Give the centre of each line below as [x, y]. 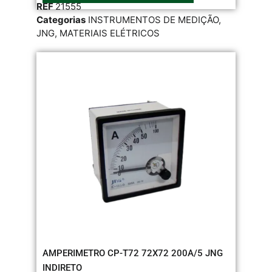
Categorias [61, 19]
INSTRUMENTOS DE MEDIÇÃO [153, 19]
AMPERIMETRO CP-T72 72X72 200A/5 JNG [133, 253]
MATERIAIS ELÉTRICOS [110, 33]
